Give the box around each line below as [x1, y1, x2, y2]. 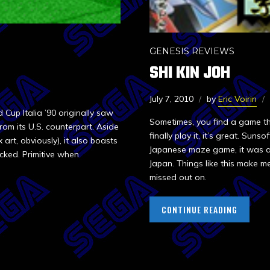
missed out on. [149, 171, 207, 183]
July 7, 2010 [149, 93, 193, 104]
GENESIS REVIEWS [149, 45, 234, 57]
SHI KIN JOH [149, 60, 230, 86]
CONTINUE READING [162, 202, 237, 216]
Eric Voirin [218, 93, 257, 104]
